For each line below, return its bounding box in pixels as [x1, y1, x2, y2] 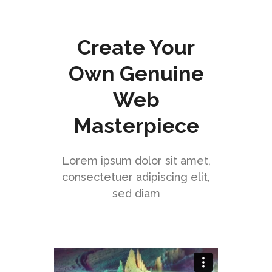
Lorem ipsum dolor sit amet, [61, 154, 211, 167]
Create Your [77, 35, 195, 59]
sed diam [112, 186, 160, 200]
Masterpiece [73, 113, 199, 138]
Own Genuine [68, 61, 204, 86]
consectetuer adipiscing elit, [62, 170, 210, 183]
